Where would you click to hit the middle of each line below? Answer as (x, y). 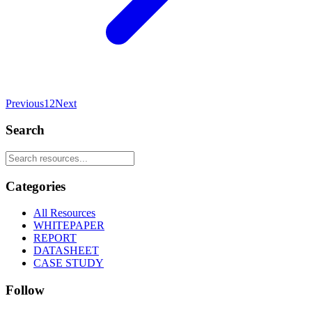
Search (25, 130)
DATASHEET (66, 251)
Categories (36, 186)
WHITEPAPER (69, 226)
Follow (25, 290)
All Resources (64, 213)
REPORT (55, 238)
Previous (25, 103)
